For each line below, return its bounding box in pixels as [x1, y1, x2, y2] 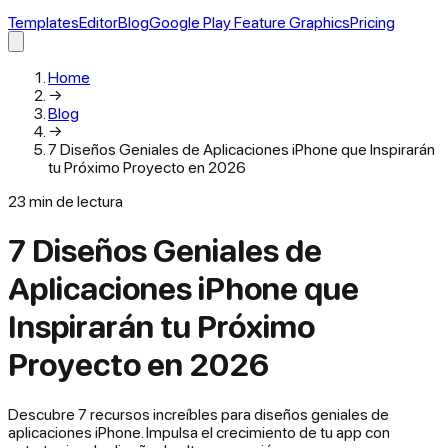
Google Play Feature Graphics [149, 13, 350, 31]
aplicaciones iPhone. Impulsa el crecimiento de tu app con [8, 422, 390, 441]
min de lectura [29, 192, 123, 210]
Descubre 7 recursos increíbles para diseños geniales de [8, 404, 389, 423]
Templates [8, 13, 79, 31]
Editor [79, 13, 118, 31]
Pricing [350, 13, 395, 31]
